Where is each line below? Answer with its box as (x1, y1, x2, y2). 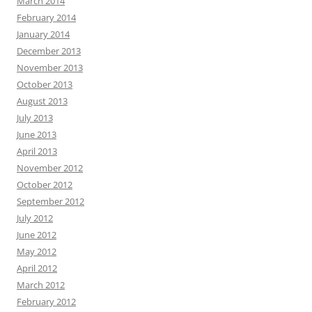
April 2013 (17, 144, 57, 157)
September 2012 (17, 194, 84, 208)
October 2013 (17, 77, 72, 91)
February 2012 (17, 295, 76, 308)
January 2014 (17, 27, 70, 40)
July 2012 (17, 211, 53, 224)
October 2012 (17, 178, 72, 191)
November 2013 (17, 61, 83, 74)
